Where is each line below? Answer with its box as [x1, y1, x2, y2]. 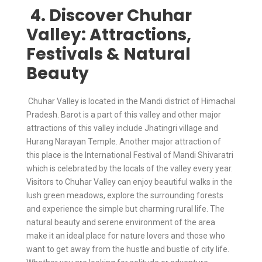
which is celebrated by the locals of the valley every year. [26, 163, 233, 173]
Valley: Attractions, [26, 23, 191, 46]
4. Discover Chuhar [30, 4, 192, 27]
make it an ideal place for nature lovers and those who [26, 230, 225, 240]
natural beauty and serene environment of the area [26, 217, 215, 227]
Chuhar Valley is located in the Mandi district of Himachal [26, 96, 236, 106]
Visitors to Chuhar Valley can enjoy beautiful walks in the [26, 177, 233, 187]
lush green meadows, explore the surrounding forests [26, 190, 223, 200]
